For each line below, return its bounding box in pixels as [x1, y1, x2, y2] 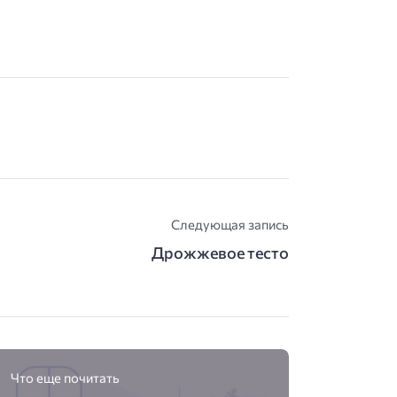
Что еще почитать [11, 370, 121, 386]
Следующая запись [170, 216, 289, 233]
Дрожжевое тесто [151, 242, 289, 262]
